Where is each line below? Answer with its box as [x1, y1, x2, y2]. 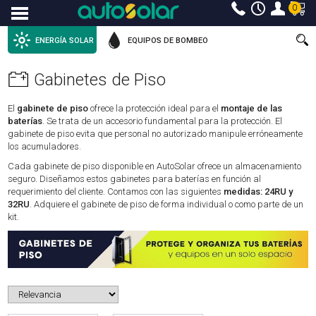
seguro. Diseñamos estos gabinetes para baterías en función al [8, 174, 262, 185]
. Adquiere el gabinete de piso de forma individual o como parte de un [30, 199, 304, 210]
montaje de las [221, 103, 283, 114]
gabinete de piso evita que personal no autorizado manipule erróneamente [8, 128, 303, 140]
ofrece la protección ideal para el [90, 103, 221, 114]
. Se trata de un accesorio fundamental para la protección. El [42, 116, 283, 127]
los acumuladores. [8, 141, 82, 152]
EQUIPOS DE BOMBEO [128, 35, 209, 45]
